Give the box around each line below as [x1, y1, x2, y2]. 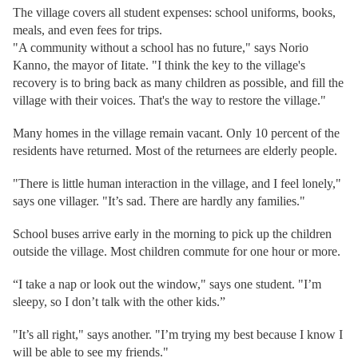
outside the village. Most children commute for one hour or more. [13, 245, 340, 258]
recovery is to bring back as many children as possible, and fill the [13, 76, 344, 89]
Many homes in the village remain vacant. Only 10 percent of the [13, 126, 340, 140]
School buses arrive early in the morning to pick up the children [13, 227, 332, 241]
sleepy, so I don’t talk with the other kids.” [13, 295, 225, 308]
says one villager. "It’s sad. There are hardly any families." [13, 194, 305, 208]
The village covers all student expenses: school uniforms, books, [13, 6, 336, 19]
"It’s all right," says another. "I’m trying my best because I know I [13, 328, 343, 341]
